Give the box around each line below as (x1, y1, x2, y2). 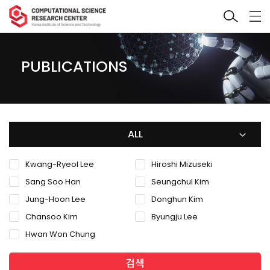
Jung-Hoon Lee (25, 193, 86, 206)
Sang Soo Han (25, 176, 81, 188)
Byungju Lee (151, 211, 198, 223)
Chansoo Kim (25, 211, 78, 223)
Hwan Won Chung (25, 228, 95, 240)
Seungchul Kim (151, 176, 209, 188)
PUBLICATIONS (21, 55, 128, 77)
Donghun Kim (151, 193, 203, 206)
